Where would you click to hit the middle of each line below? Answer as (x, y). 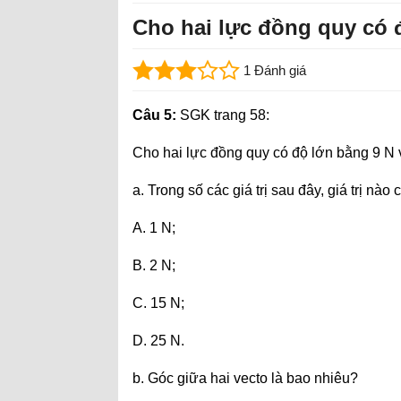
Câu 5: (154, 115)
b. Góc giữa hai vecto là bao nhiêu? (245, 378)
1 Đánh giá (275, 70)
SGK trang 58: (223, 115)
